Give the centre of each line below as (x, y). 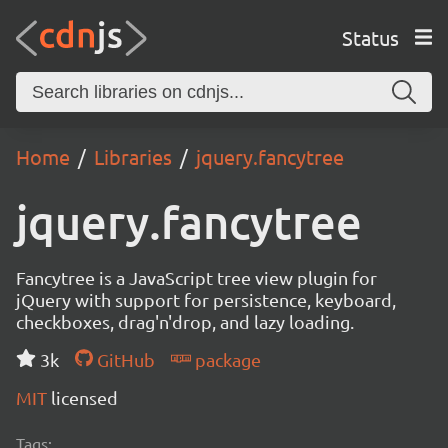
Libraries (133, 156)
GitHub (123, 359)
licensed (84, 397)
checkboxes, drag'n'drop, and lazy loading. (185, 321)
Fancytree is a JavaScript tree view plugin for (196, 277)
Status (370, 37)
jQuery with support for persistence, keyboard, (206, 299)
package (225, 359)
